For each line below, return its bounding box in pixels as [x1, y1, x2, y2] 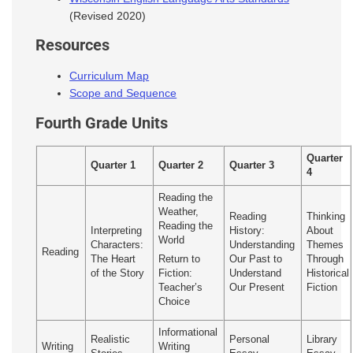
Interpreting [91, 225, 143, 236]
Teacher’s [158, 282, 203, 294]
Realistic [91, 333, 131, 345]
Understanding [229, 239, 295, 251]
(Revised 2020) [69, 9, 147, 22]
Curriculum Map [69, 69, 150, 83]
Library [307, 333, 338, 345]
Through [307, 253, 344, 265]
